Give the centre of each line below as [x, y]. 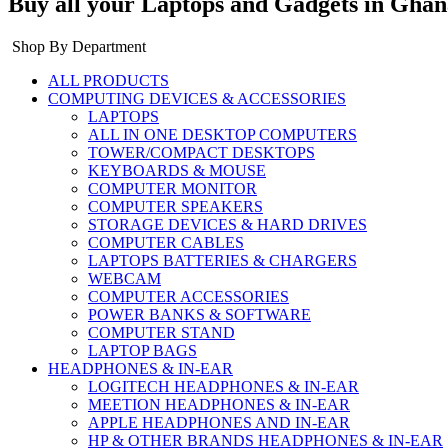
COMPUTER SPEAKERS [175, 206]
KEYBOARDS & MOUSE [177, 170]
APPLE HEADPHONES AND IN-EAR [219, 422]
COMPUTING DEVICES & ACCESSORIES [197, 98]
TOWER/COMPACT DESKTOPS [201, 152]
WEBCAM [124, 278]
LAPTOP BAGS [142, 350]
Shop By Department [79, 46]
